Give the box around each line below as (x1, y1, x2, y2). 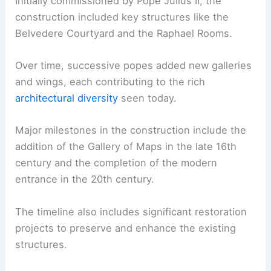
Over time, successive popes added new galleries (15, 59, 252, 72)
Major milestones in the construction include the (15, 124, 247, 137)
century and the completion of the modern (15, 157, 218, 169)
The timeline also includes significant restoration (15, 205, 247, 218)
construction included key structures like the (15, 10, 229, 23)
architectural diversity (15, 92, 119, 105)
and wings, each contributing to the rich (15, 76, 206, 88)
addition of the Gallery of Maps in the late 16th (15, 140, 237, 153)
